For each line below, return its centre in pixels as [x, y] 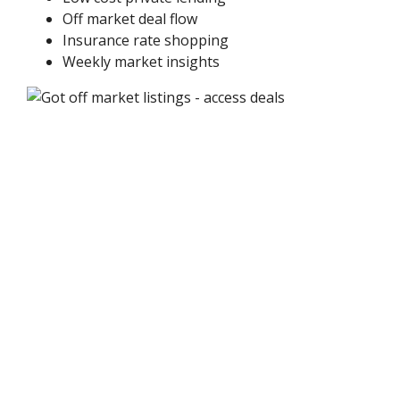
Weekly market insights [142, 62]
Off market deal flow [130, 19]
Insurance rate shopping [146, 41]
